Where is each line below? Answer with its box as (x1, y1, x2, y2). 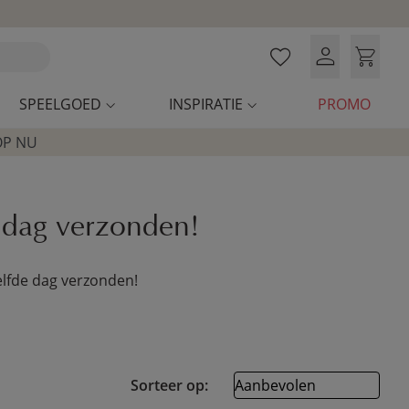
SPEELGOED (19, 94, 101, 114)
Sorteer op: (131, 375, 215, 395)
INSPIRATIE (169, 94, 243, 114)
